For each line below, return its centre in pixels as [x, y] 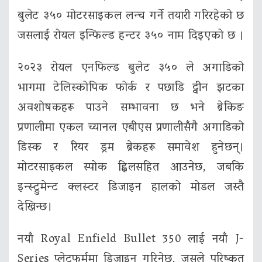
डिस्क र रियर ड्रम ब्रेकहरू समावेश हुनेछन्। [131, 148]
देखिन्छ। [35, 208]
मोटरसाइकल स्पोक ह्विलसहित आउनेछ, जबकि [131, 168]
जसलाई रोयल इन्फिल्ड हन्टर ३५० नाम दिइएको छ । [131, 37]
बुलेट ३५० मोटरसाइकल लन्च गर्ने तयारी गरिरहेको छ [131, 17]
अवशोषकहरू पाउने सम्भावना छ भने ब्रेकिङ [131, 108]
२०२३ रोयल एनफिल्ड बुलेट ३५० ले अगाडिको [131, 69]
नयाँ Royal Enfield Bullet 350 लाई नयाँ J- [131, 239]
